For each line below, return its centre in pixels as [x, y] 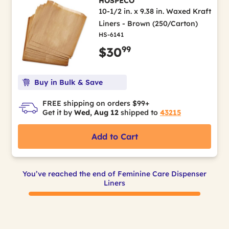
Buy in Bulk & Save [68, 82]
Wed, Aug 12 [96, 112]
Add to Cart [114, 136]
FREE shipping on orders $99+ [96, 103]
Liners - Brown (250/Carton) [148, 24]
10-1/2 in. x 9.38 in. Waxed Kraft [155, 11]
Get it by [58, 112]
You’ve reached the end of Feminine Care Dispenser [114, 174]
